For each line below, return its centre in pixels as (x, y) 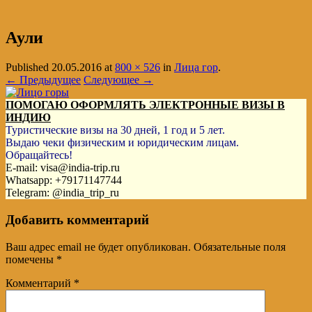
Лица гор (196, 68)
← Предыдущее (43, 80)
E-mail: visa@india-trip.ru (63, 168)
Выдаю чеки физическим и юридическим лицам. (122, 143)
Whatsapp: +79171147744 (64, 180)
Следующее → (118, 80)
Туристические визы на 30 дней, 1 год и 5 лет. (115, 130)
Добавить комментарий (77, 220)
